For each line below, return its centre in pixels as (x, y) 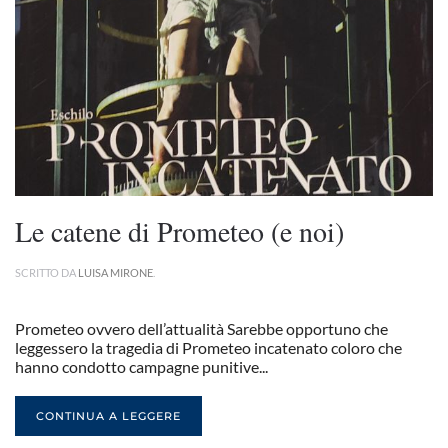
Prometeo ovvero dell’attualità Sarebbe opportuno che (201, 328)
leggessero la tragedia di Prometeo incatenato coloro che (208, 347)
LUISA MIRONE (115, 272)
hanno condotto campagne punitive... (141, 366)
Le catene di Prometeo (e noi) (179, 231)
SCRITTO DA (46, 272)
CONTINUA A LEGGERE (108, 416)
